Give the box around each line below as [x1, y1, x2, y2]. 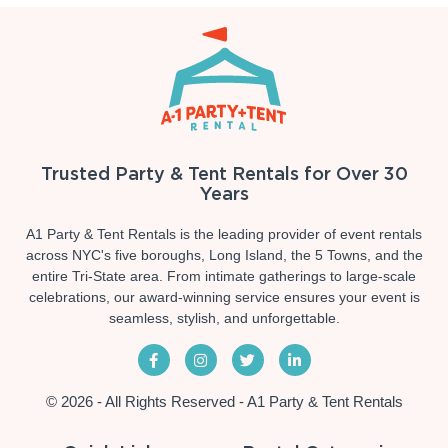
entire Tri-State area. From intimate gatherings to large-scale [32, 268, 416, 285]
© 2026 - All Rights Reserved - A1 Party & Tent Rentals [45, 393, 403, 411]
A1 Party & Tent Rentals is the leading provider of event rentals [26, 226, 422, 243]
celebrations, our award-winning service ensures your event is [28, 289, 420, 306]
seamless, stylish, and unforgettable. [108, 310, 340, 327]
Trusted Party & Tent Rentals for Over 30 [40, 163, 408, 185]
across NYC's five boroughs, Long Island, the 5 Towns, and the [25, 247, 423, 264]
